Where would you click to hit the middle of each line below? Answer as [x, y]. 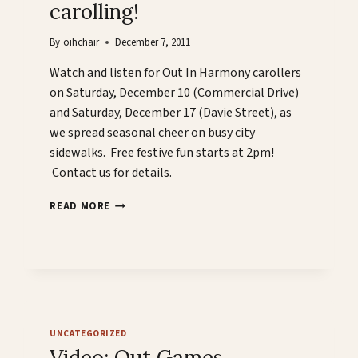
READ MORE [80, 207]
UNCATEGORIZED [88, 334]
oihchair [81, 43]
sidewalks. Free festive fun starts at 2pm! [162, 153]
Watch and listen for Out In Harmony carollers [176, 73]
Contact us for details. [111, 173]
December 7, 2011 [152, 43]
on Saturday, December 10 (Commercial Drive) [175, 93]
